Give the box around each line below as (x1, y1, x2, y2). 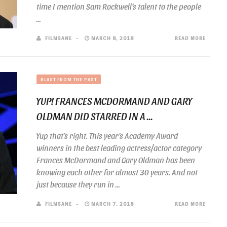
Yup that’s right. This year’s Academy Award (36, 131, 178, 140)
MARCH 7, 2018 (90, 200, 134, 207)
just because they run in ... (36, 179, 120, 189)
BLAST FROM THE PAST (41, 76, 97, 82)
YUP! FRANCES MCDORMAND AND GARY (36, 95, 192, 107)
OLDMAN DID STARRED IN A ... (36, 110, 153, 122)
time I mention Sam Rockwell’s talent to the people (36, 2, 201, 11)
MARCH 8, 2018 (90, 34, 134, 41)
